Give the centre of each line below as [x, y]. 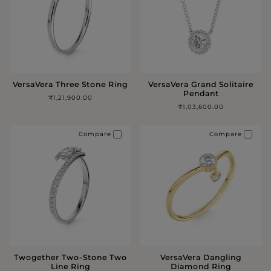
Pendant [201, 93]
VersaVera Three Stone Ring [70, 84]
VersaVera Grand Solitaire [201, 84]
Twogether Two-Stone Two [70, 257]
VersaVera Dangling [201, 257]
